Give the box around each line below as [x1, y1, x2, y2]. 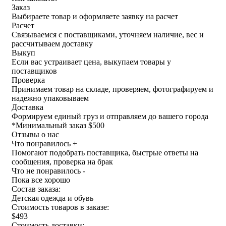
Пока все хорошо [12, 175, 70, 184]
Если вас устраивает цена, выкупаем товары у [12, 57, 171, 66]
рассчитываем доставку [12, 39, 93, 48]
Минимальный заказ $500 [16, 121, 104, 130]
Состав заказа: [12, 184, 61, 193]
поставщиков [12, 66, 57, 75]
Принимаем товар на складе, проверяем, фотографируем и [12, 84, 213, 93]
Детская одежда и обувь [12, 193, 93, 202]
